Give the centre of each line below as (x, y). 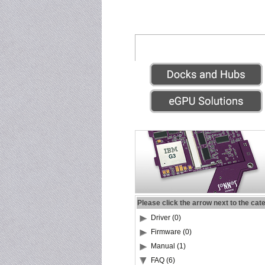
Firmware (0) (171, 232)
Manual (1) (168, 246)
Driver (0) (166, 218)
